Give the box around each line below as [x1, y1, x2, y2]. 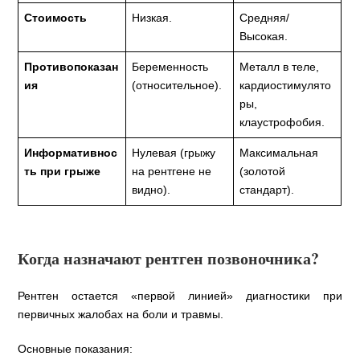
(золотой [239, 165, 286, 178]
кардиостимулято [239, 79, 332, 92]
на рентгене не [132, 165, 212, 178]
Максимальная [239, 146, 319, 160]
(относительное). [132, 79, 223, 92]
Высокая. [239, 30, 288, 43]
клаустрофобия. [239, 116, 325, 129]
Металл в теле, [239, 60, 320, 74]
